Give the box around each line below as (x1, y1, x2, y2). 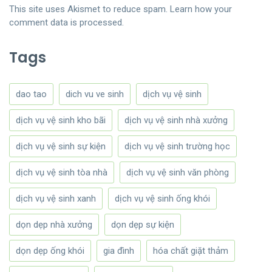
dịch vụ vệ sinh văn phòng (126, 166, 229, 178)
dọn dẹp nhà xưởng (16, 219, 92, 230)
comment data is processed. (9, 16, 124, 28)
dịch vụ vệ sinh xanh (16, 192, 96, 204)
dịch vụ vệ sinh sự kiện (16, 140, 106, 152)
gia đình (103, 245, 134, 256)
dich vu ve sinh (66, 88, 124, 100)
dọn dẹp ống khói (16, 245, 84, 256)
